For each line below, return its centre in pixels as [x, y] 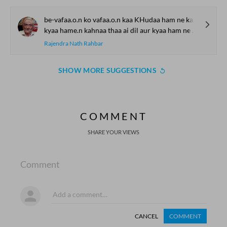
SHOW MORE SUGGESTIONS [107, 70]
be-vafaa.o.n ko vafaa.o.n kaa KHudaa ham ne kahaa [119, 20]
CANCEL [146, 216]
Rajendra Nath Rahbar [74, 43]
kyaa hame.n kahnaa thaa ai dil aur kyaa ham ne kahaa [118, 30]
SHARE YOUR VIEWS [113, 132]
